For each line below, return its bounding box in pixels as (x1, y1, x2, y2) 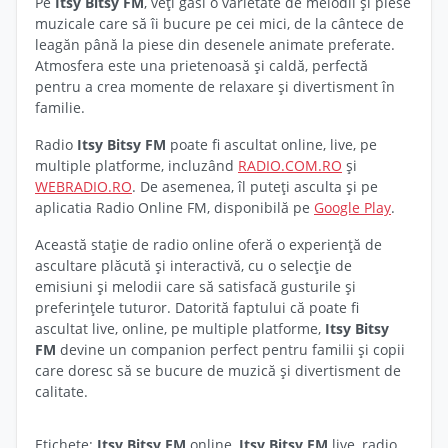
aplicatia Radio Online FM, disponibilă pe (35, 198, 314, 217)
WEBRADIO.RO (35, 177, 132, 196)
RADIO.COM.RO (238, 156, 342, 175)
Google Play (314, 198, 391, 217)
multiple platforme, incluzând (35, 156, 238, 175)
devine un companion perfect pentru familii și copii (56, 340, 405, 359)
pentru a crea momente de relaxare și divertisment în (35, 77, 395, 96)
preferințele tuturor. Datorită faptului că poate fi (35, 298, 359, 317)
